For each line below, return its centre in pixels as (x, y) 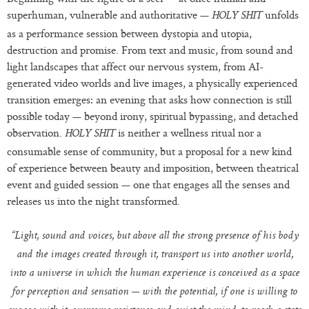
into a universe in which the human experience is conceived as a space (154, 273)
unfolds (282, 14)
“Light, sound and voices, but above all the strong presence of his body (154, 236)
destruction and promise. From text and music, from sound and (150, 49)
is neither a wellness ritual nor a (188, 132)
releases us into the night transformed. (93, 200)
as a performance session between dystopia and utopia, (129, 33)
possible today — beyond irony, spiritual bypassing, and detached (152, 116)
